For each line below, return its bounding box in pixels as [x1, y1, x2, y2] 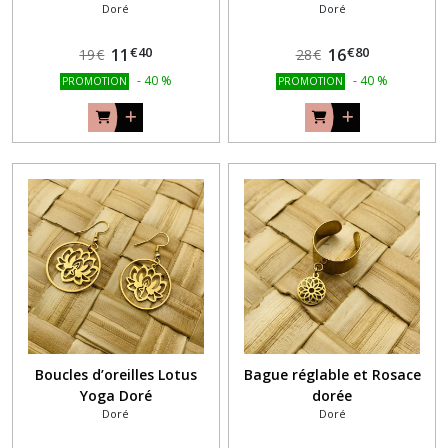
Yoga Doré [79, 386, 152, 406]
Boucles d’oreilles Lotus [34, 365, 197, 385]
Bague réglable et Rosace [243, 365, 421, 385]
